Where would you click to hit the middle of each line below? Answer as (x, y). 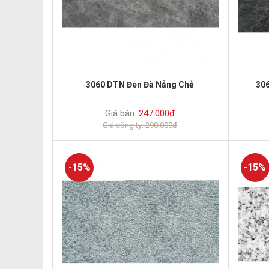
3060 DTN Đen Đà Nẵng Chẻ (140, 84)
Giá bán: (121, 113)
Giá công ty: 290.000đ (140, 125)
